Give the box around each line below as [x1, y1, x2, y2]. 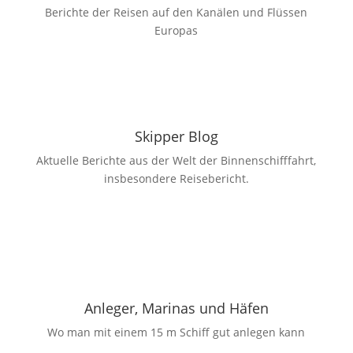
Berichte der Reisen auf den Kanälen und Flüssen [45, 5, 308, 20]
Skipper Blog [134, 127, 218, 147]
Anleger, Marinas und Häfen [84, 299, 269, 318]
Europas [154, 23, 199, 39]
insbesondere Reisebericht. [103, 171, 249, 187]
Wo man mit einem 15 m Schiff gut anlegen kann [47, 325, 306, 340]
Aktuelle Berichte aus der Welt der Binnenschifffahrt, [36, 153, 317, 169]
